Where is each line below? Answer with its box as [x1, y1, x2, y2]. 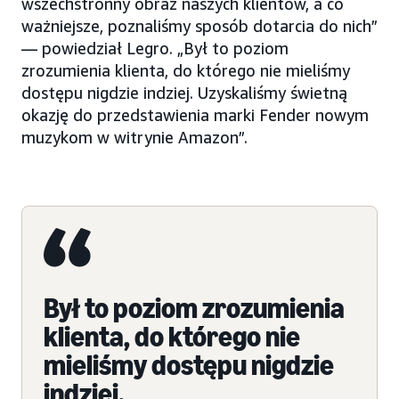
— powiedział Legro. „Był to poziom [21, 38, 289, 59]
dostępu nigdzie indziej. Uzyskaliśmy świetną [21, 83, 347, 103]
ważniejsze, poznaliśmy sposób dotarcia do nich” [21, 16, 378, 37]
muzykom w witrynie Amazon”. [21, 127, 248, 148]
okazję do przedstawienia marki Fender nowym [21, 105, 369, 126]
